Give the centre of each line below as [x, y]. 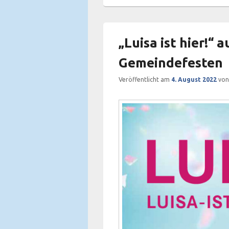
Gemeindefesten [171, 63]
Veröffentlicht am [145, 79]
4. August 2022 [194, 79]
